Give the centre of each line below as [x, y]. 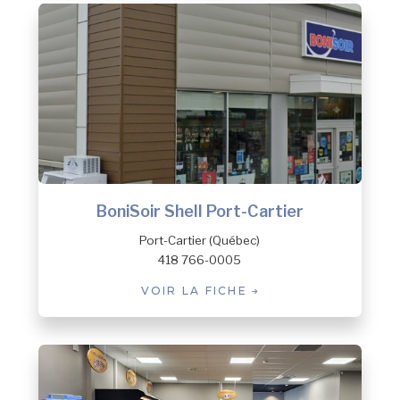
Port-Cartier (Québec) [200, 241]
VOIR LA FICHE [196, 291]
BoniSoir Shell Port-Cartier [200, 212]
